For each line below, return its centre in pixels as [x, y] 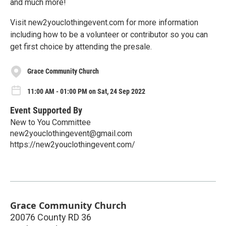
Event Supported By [46, 110]
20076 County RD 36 [51, 217]
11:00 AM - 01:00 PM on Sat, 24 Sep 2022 [86, 91]
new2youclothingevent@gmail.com [71, 134]
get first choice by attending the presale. [81, 46]
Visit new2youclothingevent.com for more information [104, 22]
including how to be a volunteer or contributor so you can [109, 34]
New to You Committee [50, 123]
